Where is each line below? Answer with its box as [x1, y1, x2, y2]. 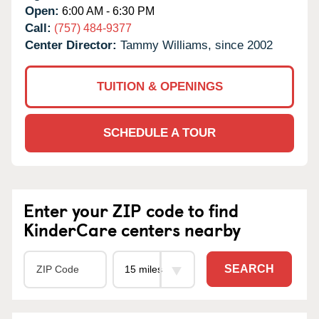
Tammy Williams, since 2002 [120, 38, 273, 52]
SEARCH [224, 263, 274, 276]
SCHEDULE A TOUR [103, 125, 216, 140]
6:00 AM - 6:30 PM [59, 4, 155, 17]
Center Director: [25, 38, 120, 52]
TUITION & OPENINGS [96, 79, 223, 93]
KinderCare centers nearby [23, 216, 241, 242]
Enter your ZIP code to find [23, 197, 239, 223]
